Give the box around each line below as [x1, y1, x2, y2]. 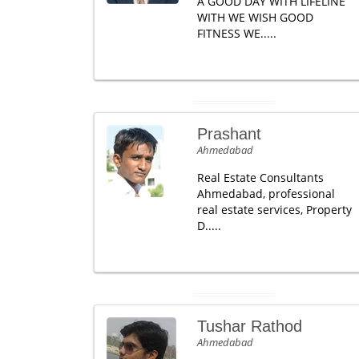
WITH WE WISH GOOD [196, 10, 313, 25]
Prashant [196, 125, 261, 143]
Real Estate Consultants [196, 170, 324, 185]
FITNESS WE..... [196, 26, 276, 41]
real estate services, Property [196, 202, 352, 217]
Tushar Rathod [196, 317, 302, 335]
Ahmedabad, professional [196, 186, 335, 201]
